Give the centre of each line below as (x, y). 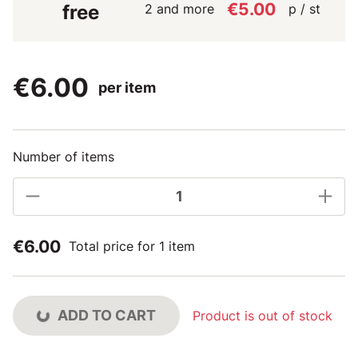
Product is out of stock (263, 315)
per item (127, 87)
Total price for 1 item (132, 246)
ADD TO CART (107, 315)
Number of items (64, 156)
